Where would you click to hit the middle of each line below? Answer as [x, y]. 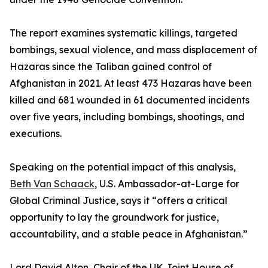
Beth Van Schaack [52, 184]
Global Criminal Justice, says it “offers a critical [118, 201]
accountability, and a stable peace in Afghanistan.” [129, 234]
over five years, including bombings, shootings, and [127, 117]
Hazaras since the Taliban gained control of [111, 67]
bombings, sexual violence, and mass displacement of [133, 50]
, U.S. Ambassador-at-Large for [167, 184]
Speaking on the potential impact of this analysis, [123, 167]
